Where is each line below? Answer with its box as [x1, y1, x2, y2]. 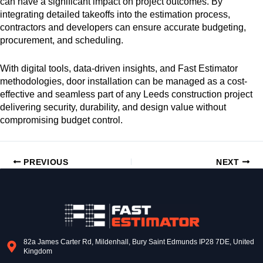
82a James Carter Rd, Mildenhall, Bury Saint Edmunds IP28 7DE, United [23, 237, 254, 246]
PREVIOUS [21, 157, 69, 167]
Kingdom [23, 247, 52, 255]
